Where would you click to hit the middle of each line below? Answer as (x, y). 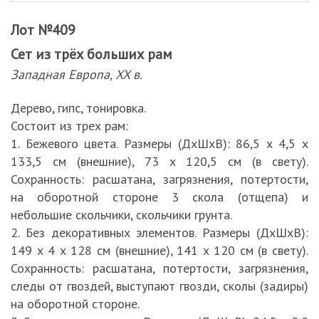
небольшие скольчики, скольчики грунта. (121, 215)
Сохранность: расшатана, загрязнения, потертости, (159, 179)
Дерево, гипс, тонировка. (78, 108)
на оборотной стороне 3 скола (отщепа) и (159, 197)
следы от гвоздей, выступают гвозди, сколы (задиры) (159, 286)
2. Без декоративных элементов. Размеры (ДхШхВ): (159, 232)
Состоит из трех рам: (69, 126)
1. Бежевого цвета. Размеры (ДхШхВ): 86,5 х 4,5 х (159, 143)
